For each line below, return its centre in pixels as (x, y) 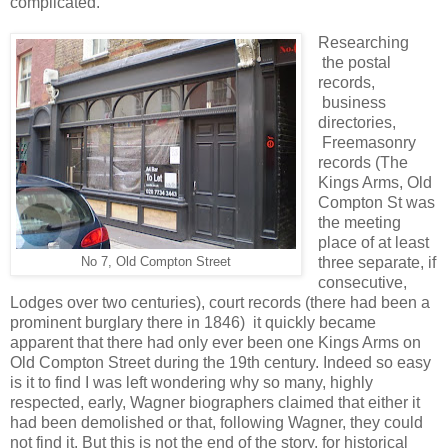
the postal (354, 62)
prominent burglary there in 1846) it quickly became (193, 322)
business (351, 102)
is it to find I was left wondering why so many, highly (191, 382)
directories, (356, 122)
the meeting (359, 222)
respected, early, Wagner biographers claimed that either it (215, 402)
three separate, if (376, 262)
